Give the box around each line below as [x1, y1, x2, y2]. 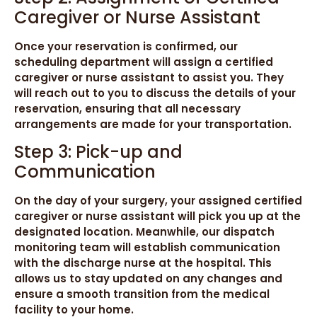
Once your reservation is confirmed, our [14, 38, 238, 54]
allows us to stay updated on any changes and [14, 271, 282, 287]
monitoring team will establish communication [14, 240, 280, 255]
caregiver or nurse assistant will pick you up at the [14, 209, 301, 224]
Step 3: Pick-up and [14, 140, 183, 164]
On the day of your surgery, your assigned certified [14, 193, 302, 209]
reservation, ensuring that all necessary [14, 100, 241, 116]
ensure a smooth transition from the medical [14, 287, 270, 302]
